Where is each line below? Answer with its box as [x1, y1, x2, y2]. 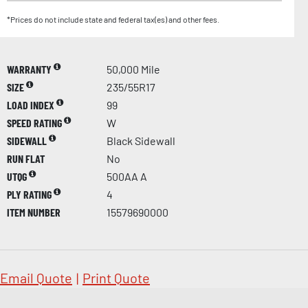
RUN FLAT [7, 152, 45, 166]
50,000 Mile [107, 63, 160, 76]
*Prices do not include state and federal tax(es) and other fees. [7, 14, 219, 25]
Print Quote [82, 269, 150, 287]
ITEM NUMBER [7, 206, 60, 219]
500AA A [107, 170, 147, 184]
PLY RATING [7, 188, 54, 201]
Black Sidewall [107, 134, 175, 148]
